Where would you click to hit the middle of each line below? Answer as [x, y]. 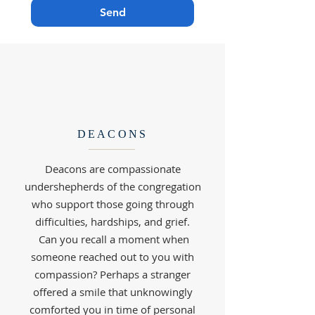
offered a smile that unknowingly [112, 292]
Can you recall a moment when [112, 239]
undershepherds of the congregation [112, 186]
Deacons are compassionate [112, 169]
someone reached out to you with [112, 257]
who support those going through [112, 204]
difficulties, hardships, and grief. [112, 221]
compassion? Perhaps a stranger [112, 274]
